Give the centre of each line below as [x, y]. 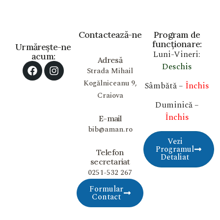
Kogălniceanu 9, [110, 83]
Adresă [110, 60]
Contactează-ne [110, 34]
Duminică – [177, 105]
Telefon [110, 152]
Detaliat [175, 157]
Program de [177, 34]
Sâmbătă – [165, 86]
